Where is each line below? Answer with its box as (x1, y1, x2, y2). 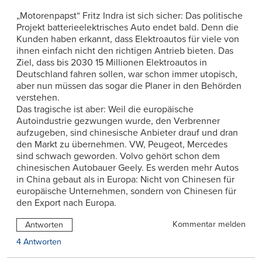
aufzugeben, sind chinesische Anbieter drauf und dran (16, 126, 238, 139)
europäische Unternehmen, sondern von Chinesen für (16, 185, 236, 197)
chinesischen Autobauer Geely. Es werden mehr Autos (16, 161, 239, 174)
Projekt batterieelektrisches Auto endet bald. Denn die (16, 21, 239, 33)
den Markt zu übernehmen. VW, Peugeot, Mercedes (16, 138, 227, 150)
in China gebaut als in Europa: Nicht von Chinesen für (16, 173, 235, 185)
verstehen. (16, 91, 60, 104)
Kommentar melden (173, 219, 246, 229)
